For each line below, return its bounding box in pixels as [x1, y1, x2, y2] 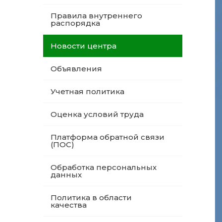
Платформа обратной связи [51, 132, 165, 142]
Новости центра [51, 41, 116, 51]
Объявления [51, 64, 102, 73]
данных [51, 170, 82, 179]
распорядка [51, 18, 100, 28]
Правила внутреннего [51, 11, 142, 20]
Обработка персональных [51, 163, 157, 172]
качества [51, 200, 87, 210]
